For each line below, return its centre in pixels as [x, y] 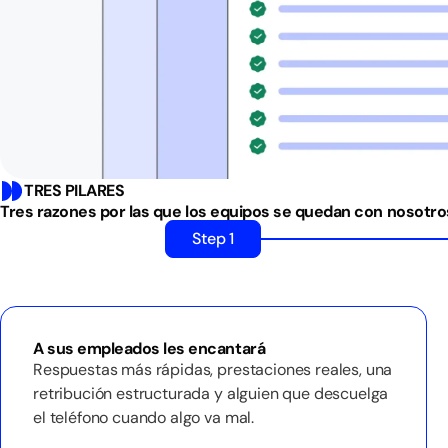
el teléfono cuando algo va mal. [144, 417]
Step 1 [213, 238]
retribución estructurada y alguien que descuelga [211, 393]
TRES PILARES [74, 190]
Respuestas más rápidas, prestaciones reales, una [213, 369]
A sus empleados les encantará [149, 348]
